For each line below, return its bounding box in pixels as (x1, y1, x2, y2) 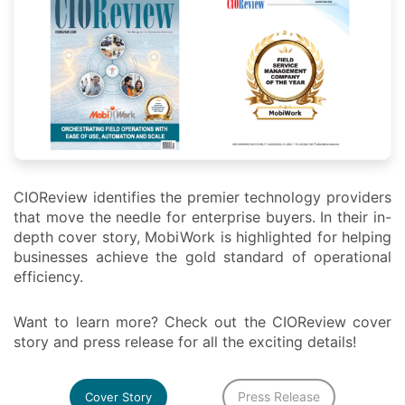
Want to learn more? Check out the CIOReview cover (14, 313, 391, 332)
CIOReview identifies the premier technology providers (14, 188, 391, 207)
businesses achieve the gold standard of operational (14, 248, 391, 267)
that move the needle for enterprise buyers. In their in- (14, 208, 391, 227)
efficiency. (14, 268, 83, 287)
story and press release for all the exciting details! (14, 333, 356, 352)
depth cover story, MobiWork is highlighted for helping (14, 228, 391, 247)
